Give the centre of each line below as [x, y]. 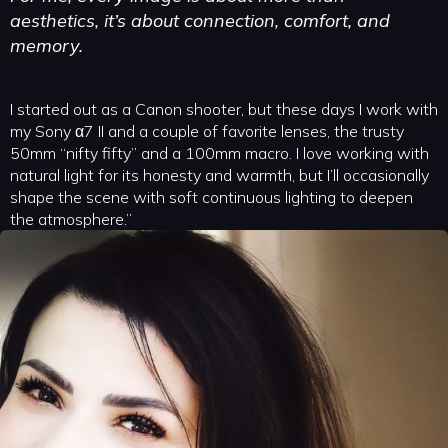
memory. [46, 46]
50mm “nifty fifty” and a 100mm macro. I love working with [219, 153]
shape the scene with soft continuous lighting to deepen [211, 197]
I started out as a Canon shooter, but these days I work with [224, 109]
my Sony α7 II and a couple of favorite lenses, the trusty [207, 131]
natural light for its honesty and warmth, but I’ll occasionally [219, 175]
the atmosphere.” [71, 219]
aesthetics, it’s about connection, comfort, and [200, 21]
